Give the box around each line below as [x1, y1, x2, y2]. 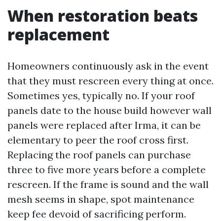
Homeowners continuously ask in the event [7, 60, 209, 72]
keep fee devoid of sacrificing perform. [7, 208, 186, 220]
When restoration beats [7, 5, 198, 26]
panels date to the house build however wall [7, 104, 212, 116]
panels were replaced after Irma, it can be [7, 119, 201, 131]
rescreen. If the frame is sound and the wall [7, 178, 209, 190]
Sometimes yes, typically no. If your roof [7, 89, 195, 102]
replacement [7, 24, 110, 45]
